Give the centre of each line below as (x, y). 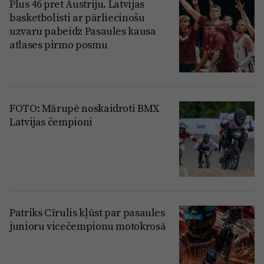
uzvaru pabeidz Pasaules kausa (83, 31)
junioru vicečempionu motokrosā (88, 226)
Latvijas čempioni (51, 122)
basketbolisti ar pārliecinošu (77, 18)
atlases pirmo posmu (59, 45)
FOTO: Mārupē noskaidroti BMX (85, 108)
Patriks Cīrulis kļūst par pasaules (87, 213)
